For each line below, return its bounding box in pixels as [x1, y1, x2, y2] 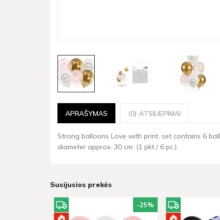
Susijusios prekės [50, 180, 112, 189]
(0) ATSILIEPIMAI [128, 109, 181, 117]
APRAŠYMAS [65, 109, 108, 117]
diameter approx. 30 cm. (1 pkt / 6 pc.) [57, 142, 177, 151]
